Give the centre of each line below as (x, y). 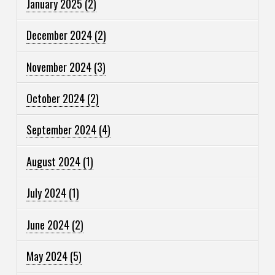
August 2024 (55, 161)
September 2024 (63, 130)
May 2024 (48, 256)
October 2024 (57, 99)
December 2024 (61, 35)
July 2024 (48, 193)
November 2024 (60, 67)
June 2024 (49, 224)
